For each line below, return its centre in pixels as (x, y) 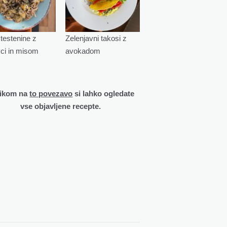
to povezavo (51, 93)
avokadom (83, 51)
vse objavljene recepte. (60, 106)
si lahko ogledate (104, 93)
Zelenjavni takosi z (96, 38)
